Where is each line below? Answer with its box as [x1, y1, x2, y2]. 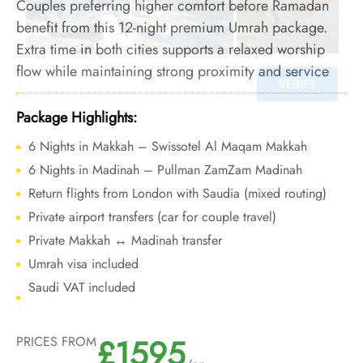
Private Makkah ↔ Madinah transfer [28, 231, 222, 250]
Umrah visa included [28, 254, 139, 273]
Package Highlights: [16, 107, 137, 128]
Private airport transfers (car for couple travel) [28, 207, 276, 226]
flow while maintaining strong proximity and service [16, 61, 329, 82]
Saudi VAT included [28, 278, 135, 297]
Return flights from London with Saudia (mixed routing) [28, 184, 327, 203]
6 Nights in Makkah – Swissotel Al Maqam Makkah [28, 137, 307, 156]
